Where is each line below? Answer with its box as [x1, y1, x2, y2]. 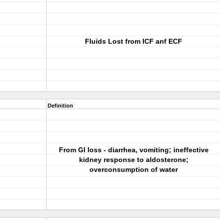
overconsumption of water [89, 165, 178, 173]
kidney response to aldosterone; [79, 156, 189, 164]
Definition [48, 103, 73, 109]
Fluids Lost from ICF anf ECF [85, 37, 182, 45]
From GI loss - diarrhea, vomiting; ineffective [58, 146, 209, 154]
